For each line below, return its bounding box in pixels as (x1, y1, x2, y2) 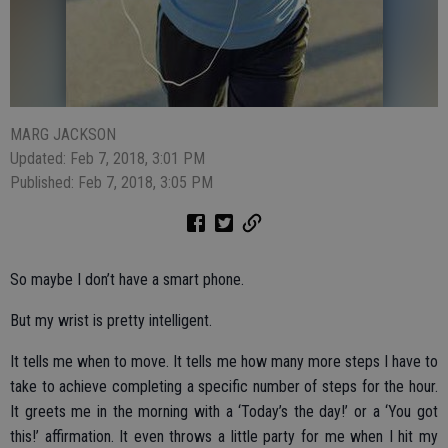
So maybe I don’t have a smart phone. (10, 270, 244, 289)
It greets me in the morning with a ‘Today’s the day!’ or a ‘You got (10, 402, 438, 421)
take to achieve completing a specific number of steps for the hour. (10, 377, 438, 396)
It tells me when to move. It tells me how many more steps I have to (10, 352, 438, 371)
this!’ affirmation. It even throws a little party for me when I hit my (10, 427, 438, 446)
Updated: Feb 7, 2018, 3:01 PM (10, 149, 205, 168)
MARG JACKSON (10, 125, 116, 144)
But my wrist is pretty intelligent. (10, 311, 212, 330)
